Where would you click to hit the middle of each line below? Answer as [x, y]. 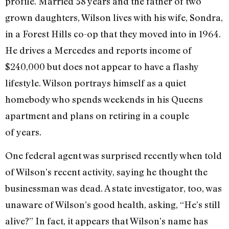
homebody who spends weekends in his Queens [104, 99]
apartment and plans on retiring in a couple [97, 115]
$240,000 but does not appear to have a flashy [102, 66]
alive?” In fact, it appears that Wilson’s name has [107, 221]
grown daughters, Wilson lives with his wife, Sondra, [114, 17]
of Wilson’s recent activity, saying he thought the [106, 172]
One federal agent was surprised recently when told [113, 156]
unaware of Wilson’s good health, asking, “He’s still [113, 205]
